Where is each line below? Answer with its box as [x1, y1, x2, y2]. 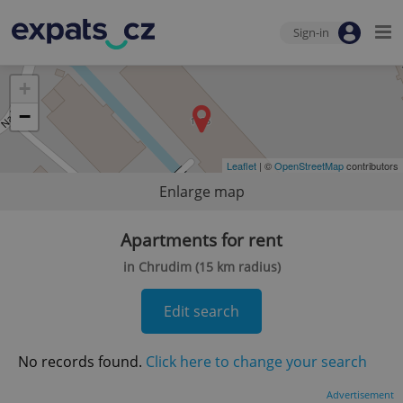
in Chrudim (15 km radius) [122, 258, 281, 275]
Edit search [164, 301, 239, 321]
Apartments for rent [121, 228, 282, 252]
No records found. [18, 352, 146, 372]
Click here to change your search [146, 352, 367, 372]
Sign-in [293, 24, 329, 40]
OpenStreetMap [274, 158, 344, 173]
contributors [344, 158, 399, 173]
